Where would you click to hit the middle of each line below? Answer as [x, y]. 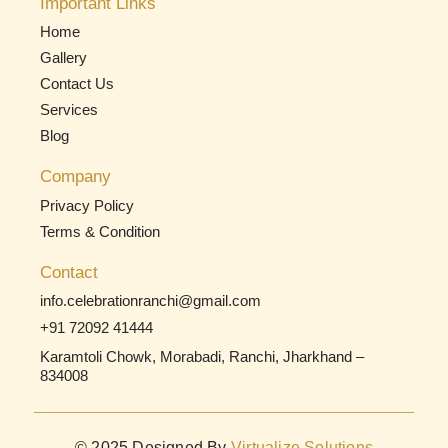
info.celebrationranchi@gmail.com [150, 300]
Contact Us [77, 84]
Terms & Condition [100, 231]
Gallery [63, 58]
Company [75, 177]
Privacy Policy [87, 205]
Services [69, 110]
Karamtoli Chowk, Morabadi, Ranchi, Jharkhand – [202, 356]
